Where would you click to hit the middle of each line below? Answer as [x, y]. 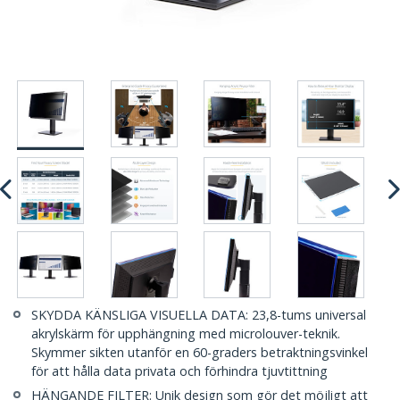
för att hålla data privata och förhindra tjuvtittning [179, 371]
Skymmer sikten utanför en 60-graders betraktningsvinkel [200, 353]
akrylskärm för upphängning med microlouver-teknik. [186, 334]
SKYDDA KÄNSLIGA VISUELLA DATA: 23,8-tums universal [199, 315]
